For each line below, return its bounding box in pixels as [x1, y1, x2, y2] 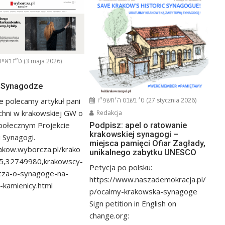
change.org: [89, 210, 136, 221]
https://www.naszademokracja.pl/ [89, 174, 206, 185]
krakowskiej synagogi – [89, 130, 179, 140]
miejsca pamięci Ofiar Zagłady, [89, 139, 206, 149]
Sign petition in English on [89, 198, 177, 209]
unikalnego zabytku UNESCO [89, 148, 197, 158]
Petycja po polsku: [89, 162, 153, 173]
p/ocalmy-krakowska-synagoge [89, 186, 198, 197]
